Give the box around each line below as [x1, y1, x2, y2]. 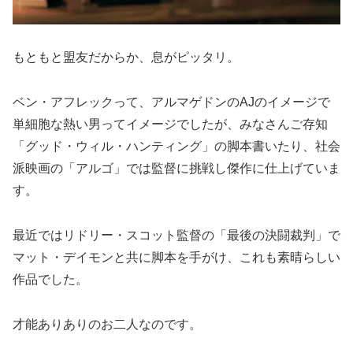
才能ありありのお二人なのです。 [13, 317, 202, 331]
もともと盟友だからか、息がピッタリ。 [13, 50, 240, 65]
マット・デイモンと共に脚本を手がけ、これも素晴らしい [13, 250, 340, 264]
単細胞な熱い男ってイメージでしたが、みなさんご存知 [13, 117, 328, 132]
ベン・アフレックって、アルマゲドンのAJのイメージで [13, 95, 330, 110]
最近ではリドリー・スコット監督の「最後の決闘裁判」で [13, 228, 340, 242]
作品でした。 [13, 272, 88, 286]
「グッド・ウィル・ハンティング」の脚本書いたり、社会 [13, 139, 340, 154]
